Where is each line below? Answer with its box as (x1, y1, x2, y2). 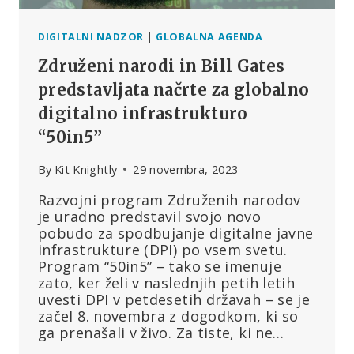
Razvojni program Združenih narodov (38, 190, 301, 209)
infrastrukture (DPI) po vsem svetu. (38, 239, 288, 259)
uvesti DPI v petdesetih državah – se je (38, 289, 311, 309)
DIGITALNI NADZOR (38, 29, 145, 43)
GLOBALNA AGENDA (155, 29, 263, 43)
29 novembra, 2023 (133, 161, 239, 177)
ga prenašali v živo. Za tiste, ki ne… (38, 322, 284, 342)
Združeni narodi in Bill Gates (38, 56, 285, 77)
